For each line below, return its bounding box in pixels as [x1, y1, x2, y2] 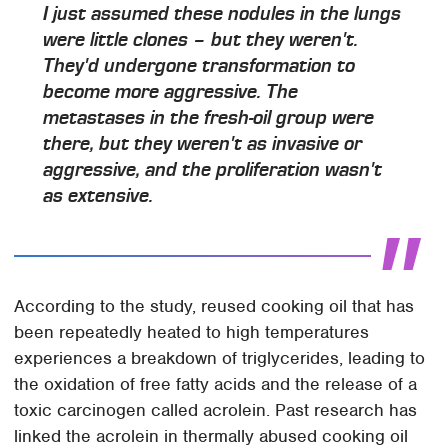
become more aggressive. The [43, 80, 299, 103]
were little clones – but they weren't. [43, 28, 359, 51]
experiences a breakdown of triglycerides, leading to [14, 347, 426, 370]
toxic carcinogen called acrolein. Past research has [14, 399, 418, 422]
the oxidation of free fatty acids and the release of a [14, 373, 418, 396]
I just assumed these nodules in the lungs [43, 2, 402, 25]
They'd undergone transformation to [43, 54, 356, 77]
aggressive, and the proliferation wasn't [43, 158, 383, 181]
